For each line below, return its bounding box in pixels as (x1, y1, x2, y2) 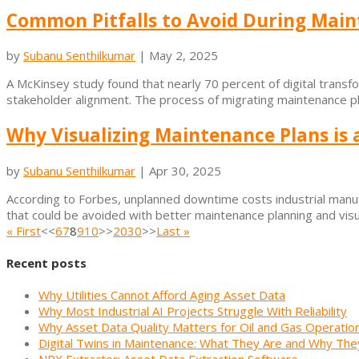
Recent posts (6, 254, 87, 271)
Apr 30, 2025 (149, 162, 221, 179)
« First (6, 222, 41, 239)
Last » (156, 222, 190, 239)
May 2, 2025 (149, 47, 218, 64)
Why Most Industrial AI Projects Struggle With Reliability (38, 302, 347, 319)
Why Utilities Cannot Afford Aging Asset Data (38, 286, 285, 303)
